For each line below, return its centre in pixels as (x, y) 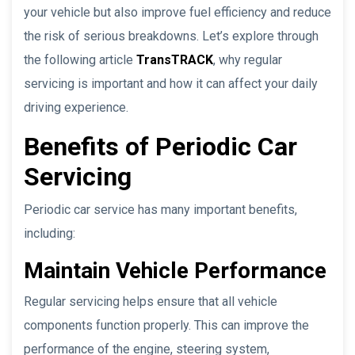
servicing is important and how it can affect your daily (171, 83)
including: (50, 233)
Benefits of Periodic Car (160, 146)
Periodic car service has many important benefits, (160, 209)
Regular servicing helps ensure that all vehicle (151, 301)
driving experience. (76, 107)
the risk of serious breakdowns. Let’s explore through (171, 36)
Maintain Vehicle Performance (175, 270)
